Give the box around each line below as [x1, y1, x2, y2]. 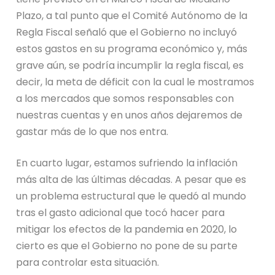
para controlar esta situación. [16, 255, 160, 270]
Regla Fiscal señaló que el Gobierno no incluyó [16, 25, 238, 40]
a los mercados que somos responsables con [16, 91, 234, 106]
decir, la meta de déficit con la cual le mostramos [16, 75, 255, 90]
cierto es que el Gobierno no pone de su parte [16, 239, 238, 254]
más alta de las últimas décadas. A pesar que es [16, 172, 247, 187]
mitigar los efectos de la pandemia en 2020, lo [16, 222, 238, 237]
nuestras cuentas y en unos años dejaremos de [16, 108, 243, 123]
